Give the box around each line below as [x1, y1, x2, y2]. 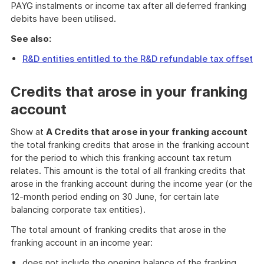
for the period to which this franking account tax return [11, 152, 232, 163]
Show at [11, 126, 46, 137]
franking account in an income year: [11, 237, 153, 248]
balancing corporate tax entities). [11, 204, 146, 215]
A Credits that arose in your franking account [46, 126, 247, 137]
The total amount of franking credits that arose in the [11, 224, 226, 235]
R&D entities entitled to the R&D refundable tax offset [22, 53, 253, 64]
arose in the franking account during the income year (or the [11, 178, 253, 189]
